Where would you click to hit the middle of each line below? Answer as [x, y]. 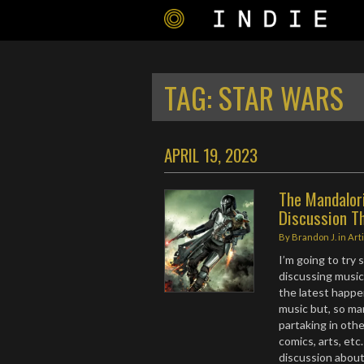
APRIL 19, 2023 [211, 155]
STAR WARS [281, 97]
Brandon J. [314, 237]
